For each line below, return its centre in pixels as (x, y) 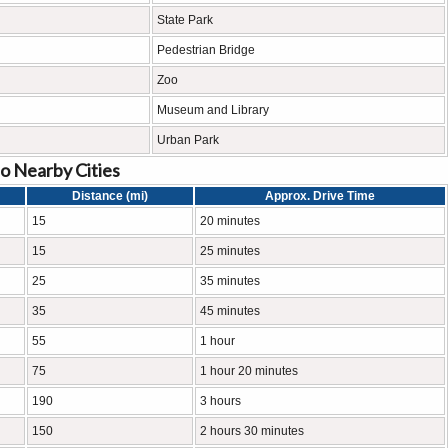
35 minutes (230, 281)
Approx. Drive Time (320, 196)
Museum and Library (213, 110)
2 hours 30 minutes (252, 431)
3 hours (220, 401)
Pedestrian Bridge (206, 50)
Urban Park (188, 140)
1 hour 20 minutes (249, 371)
